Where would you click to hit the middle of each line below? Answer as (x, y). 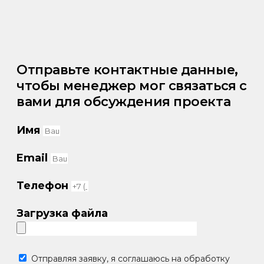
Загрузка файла (62, 213)
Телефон (44, 185)
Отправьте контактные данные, (127, 70)
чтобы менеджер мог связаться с (132, 85)
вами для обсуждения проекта (124, 101)
